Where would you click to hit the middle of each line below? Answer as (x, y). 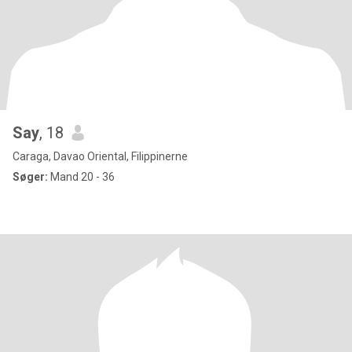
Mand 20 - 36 (81, 177)
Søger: (30, 177)
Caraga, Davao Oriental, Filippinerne (100, 156)
